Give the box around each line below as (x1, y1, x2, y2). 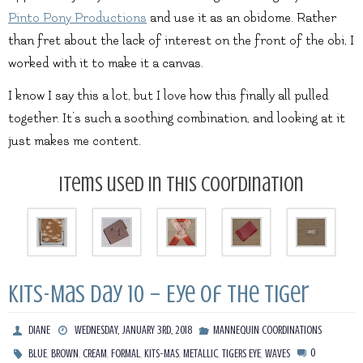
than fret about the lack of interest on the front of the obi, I (8, 32, 354, 48)
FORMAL (111, 348, 141, 361)
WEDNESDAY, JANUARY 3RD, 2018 (74, 324, 192, 337)
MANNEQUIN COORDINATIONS (212, 324, 322, 337)
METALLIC (183, 348, 219, 361)
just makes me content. (8, 133, 141, 148)
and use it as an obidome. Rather (147, 10, 336, 25)
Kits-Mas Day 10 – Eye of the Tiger (8, 280, 310, 309)
